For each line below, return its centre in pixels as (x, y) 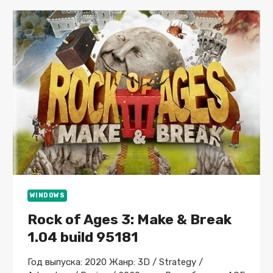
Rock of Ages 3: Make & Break (129, 219)
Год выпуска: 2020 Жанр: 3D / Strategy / (115, 262)
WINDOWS (47, 196)
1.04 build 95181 (83, 237)
